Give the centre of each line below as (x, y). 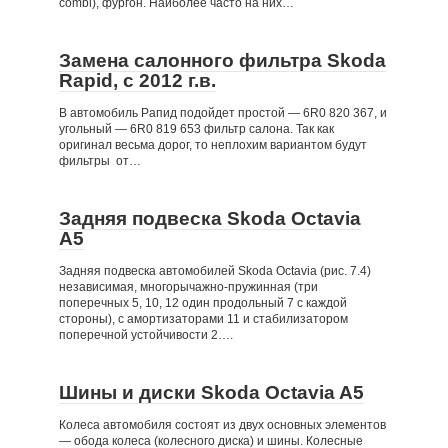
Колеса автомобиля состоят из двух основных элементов (222, 424)
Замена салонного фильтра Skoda (222, 60)
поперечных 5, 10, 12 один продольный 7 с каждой (203, 302)
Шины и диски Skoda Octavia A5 (211, 392)
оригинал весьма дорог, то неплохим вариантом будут (213, 144)
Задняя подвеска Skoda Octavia (210, 218)
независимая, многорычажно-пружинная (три (188, 286)
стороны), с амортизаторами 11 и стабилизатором (203, 318)
